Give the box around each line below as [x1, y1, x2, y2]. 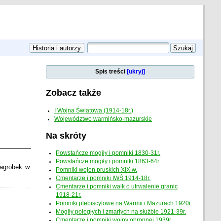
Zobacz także [45, 87, 101, 98]
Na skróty [45, 130, 86, 141]
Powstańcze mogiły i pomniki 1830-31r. [56, 150, 161, 156]
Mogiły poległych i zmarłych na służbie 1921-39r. [56, 209, 186, 215]
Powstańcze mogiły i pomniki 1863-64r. [56, 158, 161, 165]
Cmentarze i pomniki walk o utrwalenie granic [56, 184, 178, 190]
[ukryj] [127, 69, 146, 75]
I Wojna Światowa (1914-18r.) [54, 107, 134, 113]
